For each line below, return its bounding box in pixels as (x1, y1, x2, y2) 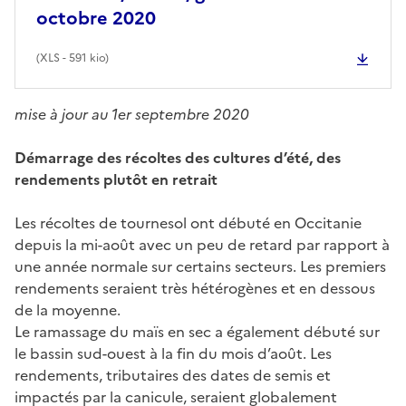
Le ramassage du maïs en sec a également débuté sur (14, 320, 380, 343)
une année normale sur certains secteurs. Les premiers (14, 255, 386, 277)
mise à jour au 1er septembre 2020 (14, 102, 249, 125)
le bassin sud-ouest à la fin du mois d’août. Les (14, 342, 332, 364)
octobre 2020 (36, 4, 156, 32)
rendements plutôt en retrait (14, 168, 217, 190)
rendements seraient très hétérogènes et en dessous (14, 276, 375, 299)
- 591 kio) (60, 49, 109, 66)
